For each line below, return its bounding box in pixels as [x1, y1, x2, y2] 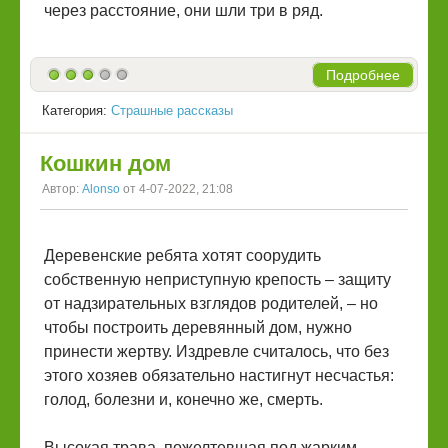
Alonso [82, 182, 120, 197]
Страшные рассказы [111, 103, 233, 119]
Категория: [42, 103, 111, 119]
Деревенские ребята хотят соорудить [44, 247, 321, 265]
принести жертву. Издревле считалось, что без [44, 343, 389, 361]
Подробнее [326, 66, 400, 83]
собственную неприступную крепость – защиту [44, 271, 391, 289]
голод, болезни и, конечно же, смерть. [44, 391, 323, 409]
